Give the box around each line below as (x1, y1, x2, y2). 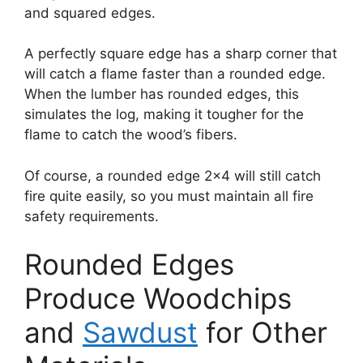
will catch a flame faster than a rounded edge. (24, 66, 326, 83)
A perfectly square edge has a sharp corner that (24, 45, 337, 62)
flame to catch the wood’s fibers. (24, 126, 237, 143)
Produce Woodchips (24, 281, 292, 316)
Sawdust (83, 315, 198, 350)
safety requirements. (24, 207, 159, 224)
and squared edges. (24, 4, 156, 21)
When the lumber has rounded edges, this (24, 86, 299, 103)
